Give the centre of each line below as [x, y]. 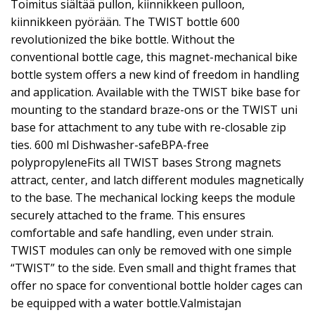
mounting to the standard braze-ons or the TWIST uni [154, 110]
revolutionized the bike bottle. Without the [123, 39]
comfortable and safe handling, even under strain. [142, 233]
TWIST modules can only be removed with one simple [151, 250]
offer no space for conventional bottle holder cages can [156, 285]
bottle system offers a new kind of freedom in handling [155, 75]
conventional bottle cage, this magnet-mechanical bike [154, 57]
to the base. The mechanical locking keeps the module [153, 198]
